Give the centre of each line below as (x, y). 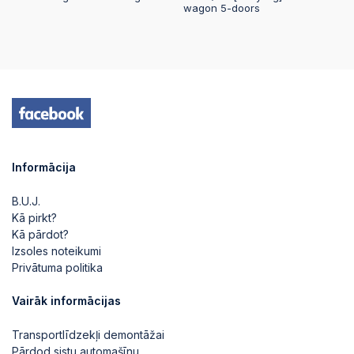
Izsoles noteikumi (56, 251)
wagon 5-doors (222, 8)
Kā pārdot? (40, 234)
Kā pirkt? (34, 218)
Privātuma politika (57, 267)
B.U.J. (26, 201)
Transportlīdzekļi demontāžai (88, 335)
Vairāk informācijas (66, 301)
